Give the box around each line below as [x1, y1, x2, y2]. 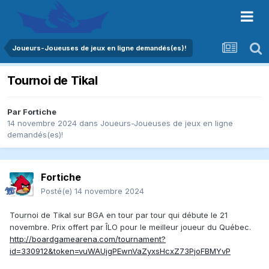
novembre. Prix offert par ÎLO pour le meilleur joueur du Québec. [10, 222, 251, 232]
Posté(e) [41, 186, 74, 196]
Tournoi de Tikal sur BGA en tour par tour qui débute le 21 [10, 210, 228, 220]
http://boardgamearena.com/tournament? [10, 234, 166, 244]
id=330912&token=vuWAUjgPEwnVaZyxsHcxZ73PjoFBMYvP [10, 246, 231, 256]
